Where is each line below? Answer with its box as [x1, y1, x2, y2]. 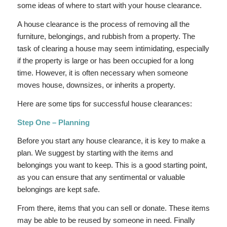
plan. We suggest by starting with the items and [17, 148, 173, 158]
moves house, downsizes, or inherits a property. [17, 81, 175, 90]
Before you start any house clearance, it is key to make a [17, 136, 205, 145]
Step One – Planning [17, 118, 90, 127]
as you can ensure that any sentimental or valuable [17, 173, 185, 182]
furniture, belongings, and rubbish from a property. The [17, 32, 195, 41]
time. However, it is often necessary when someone [17, 68, 188, 78]
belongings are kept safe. [17, 185, 100, 194]
